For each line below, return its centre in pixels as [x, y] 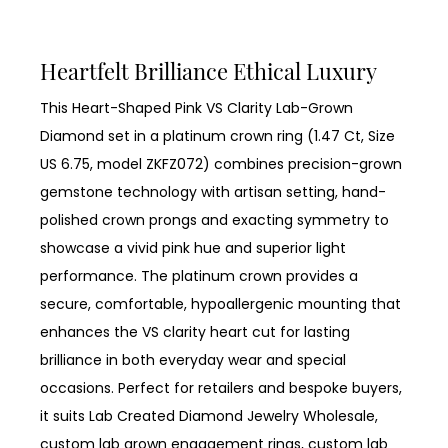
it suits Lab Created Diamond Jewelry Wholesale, [209, 415]
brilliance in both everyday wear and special [193, 359]
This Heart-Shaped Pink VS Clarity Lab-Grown [196, 107]
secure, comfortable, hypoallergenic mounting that [220, 303]
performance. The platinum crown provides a [199, 275]
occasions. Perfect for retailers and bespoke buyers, [221, 387]
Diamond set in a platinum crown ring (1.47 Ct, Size [217, 135]
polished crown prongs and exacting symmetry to [214, 219]
